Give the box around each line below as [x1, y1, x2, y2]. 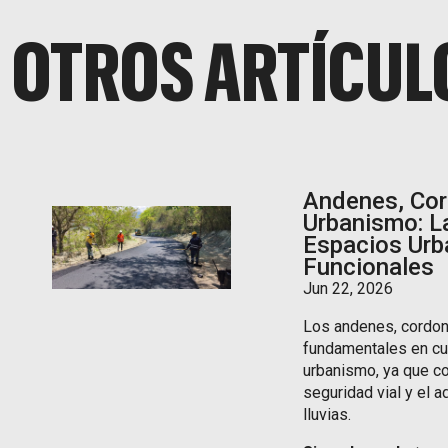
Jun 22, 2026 [303, 279, 394, 298]
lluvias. [303, 405, 352, 424]
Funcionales [303, 253, 435, 281]
